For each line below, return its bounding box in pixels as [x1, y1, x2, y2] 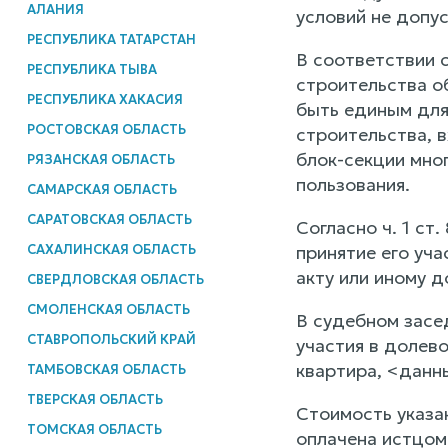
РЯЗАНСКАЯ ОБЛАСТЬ [26, 150, 175, 168]
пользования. [295, 173, 410, 197]
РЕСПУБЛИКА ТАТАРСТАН [26, 30, 196, 48]
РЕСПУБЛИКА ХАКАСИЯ [26, 90, 183, 108]
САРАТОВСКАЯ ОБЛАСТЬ [26, 210, 192, 228]
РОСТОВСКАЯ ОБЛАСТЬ [26, 120, 186, 138]
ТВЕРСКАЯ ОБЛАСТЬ [26, 390, 163, 408]
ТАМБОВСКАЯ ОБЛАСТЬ [26, 360, 186, 378]
